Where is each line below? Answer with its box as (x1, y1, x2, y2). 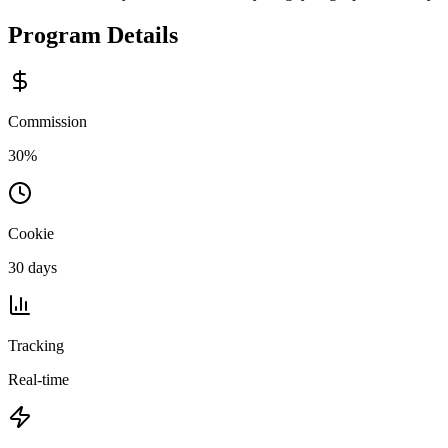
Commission (8, 112, 87, 130)
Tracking (8, 336, 64, 354)
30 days (8, 258, 57, 276)
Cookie (8, 224, 54, 242)
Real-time (8, 370, 69, 388)
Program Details (8, 22, 178, 49)
